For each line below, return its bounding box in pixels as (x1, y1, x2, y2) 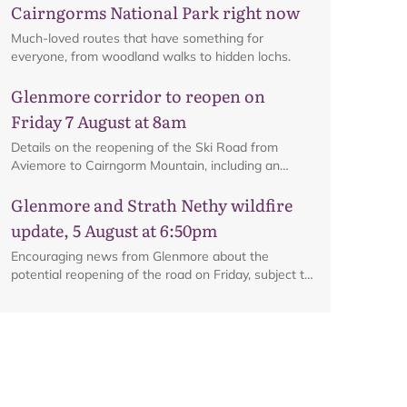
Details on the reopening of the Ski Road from (11, 139, 278, 155)
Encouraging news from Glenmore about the (11, 248, 269, 264)
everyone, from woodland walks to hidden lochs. (11, 48, 291, 65)
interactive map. (11, 175, 104, 192)
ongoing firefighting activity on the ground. (11, 284, 256, 301)
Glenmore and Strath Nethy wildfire (11, 193, 293, 217)
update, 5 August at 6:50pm (11, 218, 217, 243)
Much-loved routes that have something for (11, 30, 263, 46)
